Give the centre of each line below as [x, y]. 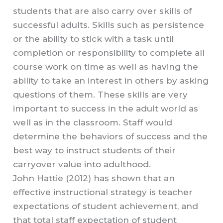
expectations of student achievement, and [106, 206]
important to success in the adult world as [106, 109]
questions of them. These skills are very [101, 95]
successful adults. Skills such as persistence [109, 25]
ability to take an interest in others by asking [111, 81]
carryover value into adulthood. [82, 165]
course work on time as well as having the [106, 67]
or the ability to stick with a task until [94, 39]
